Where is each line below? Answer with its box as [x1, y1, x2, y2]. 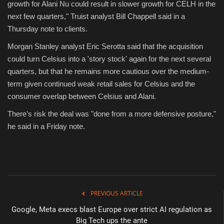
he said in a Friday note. [7, 121, 85, 130]
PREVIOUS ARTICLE [90, 188, 143, 197]
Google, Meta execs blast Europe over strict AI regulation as [11, 204, 212, 214]
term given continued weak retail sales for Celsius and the [7, 79, 195, 88]
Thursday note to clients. [7, 24, 87, 33]
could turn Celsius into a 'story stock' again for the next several [7, 54, 211, 63]
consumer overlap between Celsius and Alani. [7, 91, 156, 100]
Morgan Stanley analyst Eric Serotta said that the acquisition [7, 41, 203, 50]
